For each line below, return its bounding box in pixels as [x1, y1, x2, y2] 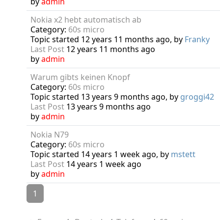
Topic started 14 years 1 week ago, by [30, 149, 171, 160]
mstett [170, 149, 195, 160]
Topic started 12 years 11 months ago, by [30, 34, 185, 45]
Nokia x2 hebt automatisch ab [30, 14, 141, 25]
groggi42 [180, 91, 214, 102]
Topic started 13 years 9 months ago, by [30, 91, 180, 102]
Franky [184, 34, 210, 45]
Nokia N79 [30, 129, 69, 140]
